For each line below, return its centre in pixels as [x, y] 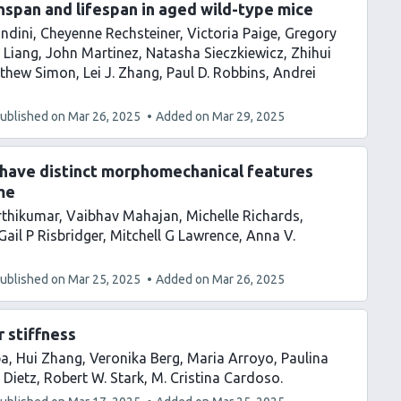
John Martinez [92, 53]
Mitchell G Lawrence [175, 235]
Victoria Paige [232, 33]
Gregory [311, 33]
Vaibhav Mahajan [123, 216]
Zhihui [311, 53]
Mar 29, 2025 [248, 116]
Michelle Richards [243, 216]
